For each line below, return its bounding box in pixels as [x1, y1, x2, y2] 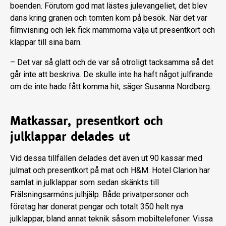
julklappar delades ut [10, 129, 130, 144]
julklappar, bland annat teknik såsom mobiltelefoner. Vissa [10, 214, 213, 224]
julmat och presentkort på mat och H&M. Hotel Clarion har [10, 165, 210, 176]
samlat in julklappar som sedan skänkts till [10, 178, 159, 188]
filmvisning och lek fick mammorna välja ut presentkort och [10, 25, 215, 35]
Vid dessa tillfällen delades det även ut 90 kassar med [10, 153, 202, 163]
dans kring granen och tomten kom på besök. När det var [10, 13, 207, 23]
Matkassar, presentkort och [10, 113, 163, 129]
